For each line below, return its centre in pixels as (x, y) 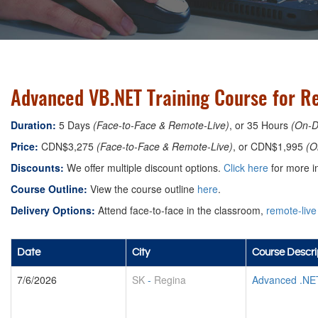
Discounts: (37, 168)
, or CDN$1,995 (269, 146)
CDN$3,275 (67, 146)
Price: (24, 146)
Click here (246, 168)
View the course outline (142, 189)
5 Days (75, 125)
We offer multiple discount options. (144, 168)
